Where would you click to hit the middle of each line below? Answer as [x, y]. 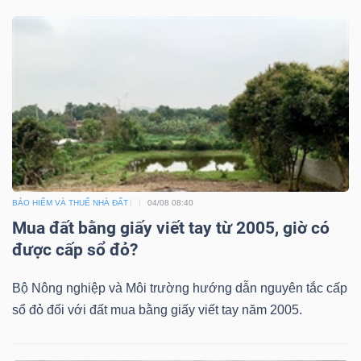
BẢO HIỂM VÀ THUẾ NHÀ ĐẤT [70, 202]
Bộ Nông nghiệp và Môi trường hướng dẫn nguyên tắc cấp [180, 288]
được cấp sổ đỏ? [75, 249]
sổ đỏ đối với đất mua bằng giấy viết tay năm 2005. [157, 309]
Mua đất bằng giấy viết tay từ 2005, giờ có [171, 228]
